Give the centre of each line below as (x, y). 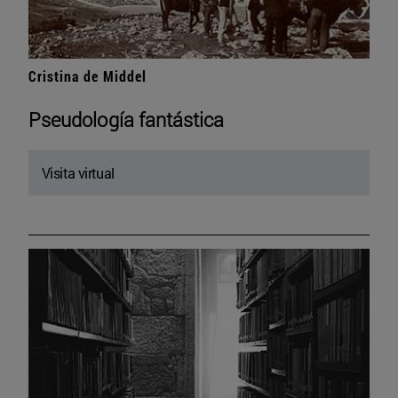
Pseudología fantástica (127, 120)
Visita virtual (78, 173)
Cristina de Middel (88, 76)
